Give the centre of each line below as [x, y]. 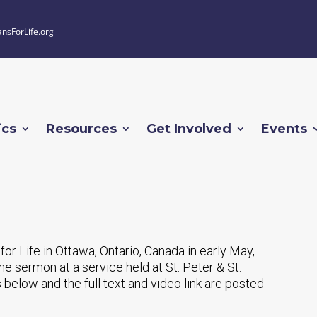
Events [284, 129]
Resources [81, 129]
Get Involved [189, 129]
